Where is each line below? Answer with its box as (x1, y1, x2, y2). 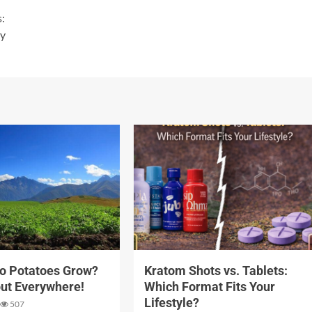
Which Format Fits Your (143, 279, 275, 294)
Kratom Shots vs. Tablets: (143, 263, 288, 278)
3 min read (143, 228, 183, 238)
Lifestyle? (143, 295, 199, 310)
